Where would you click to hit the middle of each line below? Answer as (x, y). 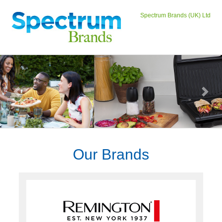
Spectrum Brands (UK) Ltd (175, 15)
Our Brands (111, 154)
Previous (28, 95)
